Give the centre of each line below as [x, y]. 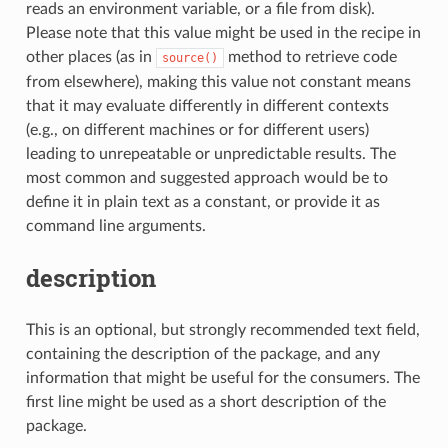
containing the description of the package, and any [202, 353]
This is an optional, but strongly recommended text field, [222, 329]
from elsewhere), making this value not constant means [218, 81]
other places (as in [90, 56]
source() [189, 57]
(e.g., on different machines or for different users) [197, 129]
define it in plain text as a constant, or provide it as [202, 201]
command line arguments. [115, 225]
